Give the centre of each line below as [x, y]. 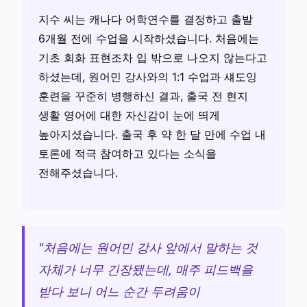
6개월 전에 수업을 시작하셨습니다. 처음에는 [149, 39]
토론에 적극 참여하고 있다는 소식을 [127, 154]
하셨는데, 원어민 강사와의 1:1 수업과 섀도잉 [148, 77]
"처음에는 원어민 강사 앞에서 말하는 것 [148, 248]
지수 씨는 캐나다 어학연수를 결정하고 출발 [146, 20]
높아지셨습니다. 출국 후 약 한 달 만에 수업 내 [152, 135]
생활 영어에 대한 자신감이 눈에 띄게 [129, 115]
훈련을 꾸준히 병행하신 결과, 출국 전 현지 [143, 96]
